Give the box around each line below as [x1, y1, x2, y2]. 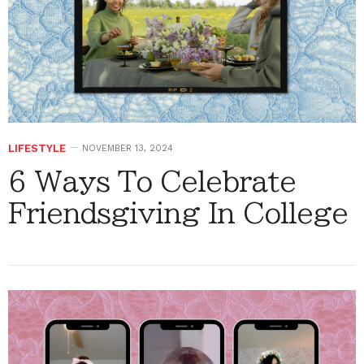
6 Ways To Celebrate [8, 167, 296, 196]
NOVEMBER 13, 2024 [82, 143, 173, 154]
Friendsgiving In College [8, 199, 348, 227]
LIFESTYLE [8, 142, 66, 155]
